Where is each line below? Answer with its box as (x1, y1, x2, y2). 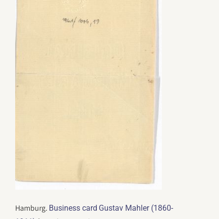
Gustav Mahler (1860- (99, 203, 174, 213)
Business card (49, 203, 98, 213)
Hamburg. (15, 202, 49, 213)
